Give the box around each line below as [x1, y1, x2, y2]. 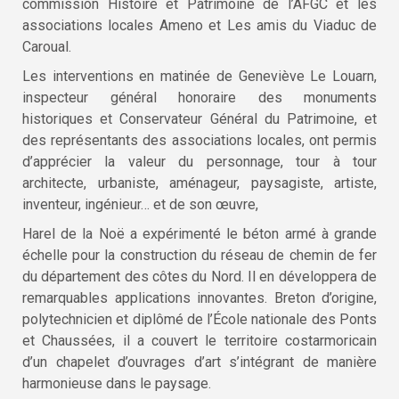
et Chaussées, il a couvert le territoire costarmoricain [22, 331, 377, 349]
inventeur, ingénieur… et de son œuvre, [22, 195, 258, 213]
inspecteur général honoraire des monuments [22, 88, 377, 106]
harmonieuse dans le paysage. [22, 374, 211, 392]
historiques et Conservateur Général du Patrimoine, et [22, 110, 377, 127]
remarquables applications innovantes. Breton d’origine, [22, 289, 377, 306]
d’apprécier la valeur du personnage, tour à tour [22, 152, 377, 170]
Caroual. [22, 37, 71, 55]
